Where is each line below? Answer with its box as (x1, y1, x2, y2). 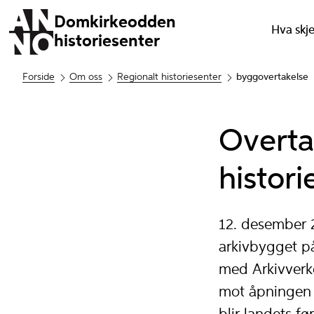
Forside (22, 72, 55, 83)
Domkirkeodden (54, 13, 177, 31)
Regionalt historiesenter (117, 72, 221, 83)
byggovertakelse (236, 72, 308, 83)
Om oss (69, 72, 102, 83)
